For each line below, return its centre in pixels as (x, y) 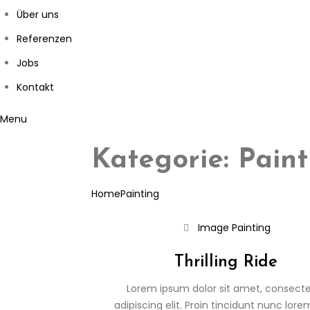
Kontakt (35, 88)
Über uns (38, 15)
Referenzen (44, 39)
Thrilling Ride (226, 263)
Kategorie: (165, 161)
